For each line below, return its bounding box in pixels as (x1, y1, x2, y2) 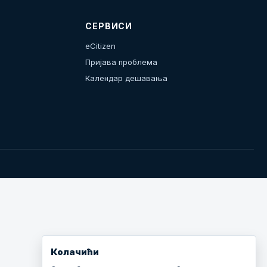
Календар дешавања (85, 73, 168, 83)
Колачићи (51, 246, 99, 257)
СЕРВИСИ (85, 21, 133, 31)
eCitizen (85, 41, 116, 51)
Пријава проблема (85, 57, 158, 67)
